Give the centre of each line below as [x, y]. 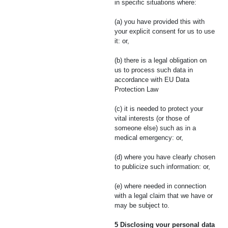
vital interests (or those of [152, 118]
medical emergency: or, [149, 138]
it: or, [122, 41]
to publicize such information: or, [162, 167]
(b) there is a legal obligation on [161, 60]
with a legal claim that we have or [164, 196]
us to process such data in [154, 70]
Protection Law [136, 89]
